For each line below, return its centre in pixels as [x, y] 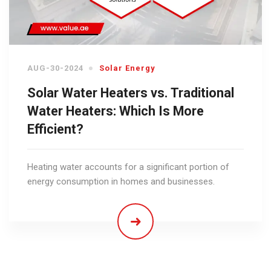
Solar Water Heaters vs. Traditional [131, 93]
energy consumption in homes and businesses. [121, 182]
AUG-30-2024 [55, 68]
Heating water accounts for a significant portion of [128, 167]
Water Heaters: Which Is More [116, 111]
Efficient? [55, 129]
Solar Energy [127, 68]
